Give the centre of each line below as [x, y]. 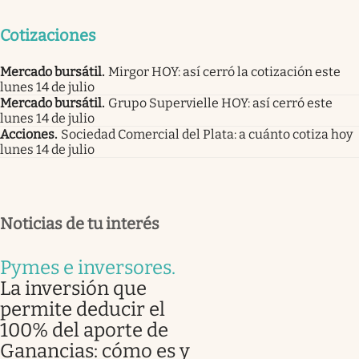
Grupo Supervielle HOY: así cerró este [220, 103]
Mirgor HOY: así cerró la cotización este [224, 71]
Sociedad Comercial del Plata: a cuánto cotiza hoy [207, 134]
